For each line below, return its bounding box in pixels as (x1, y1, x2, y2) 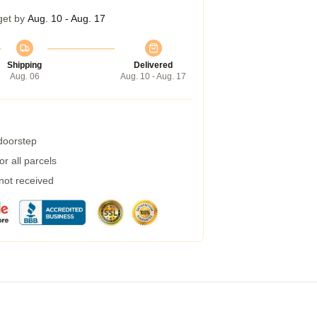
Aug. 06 (9, 71, 40, 81)
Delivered (134, 60, 173, 70)
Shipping (7, 60, 42, 70)
